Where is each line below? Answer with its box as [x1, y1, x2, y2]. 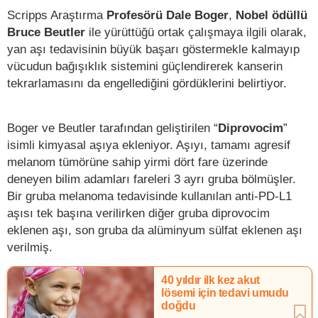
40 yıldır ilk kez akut [161, 273, 260, 286]
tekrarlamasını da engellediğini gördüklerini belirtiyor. [7, 75, 287, 90]
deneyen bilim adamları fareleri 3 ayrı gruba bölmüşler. [7, 171, 296, 186]
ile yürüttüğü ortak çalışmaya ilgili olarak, [85, 24, 307, 39]
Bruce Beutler [7, 24, 85, 39]
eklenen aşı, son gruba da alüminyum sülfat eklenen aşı [7, 222, 302, 237]
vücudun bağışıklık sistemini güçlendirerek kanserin [7, 58, 283, 73]
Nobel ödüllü [232, 7, 307, 22]
